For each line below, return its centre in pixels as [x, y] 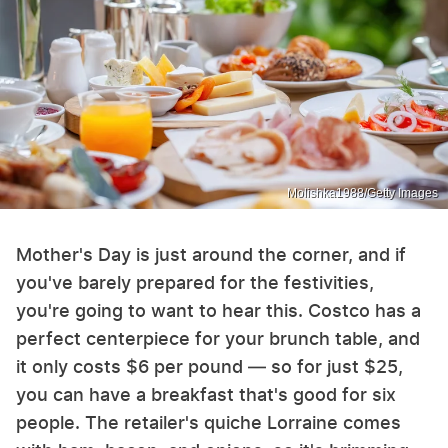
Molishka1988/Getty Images [362, 192]
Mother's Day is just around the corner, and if [211, 254]
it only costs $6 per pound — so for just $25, [209, 366]
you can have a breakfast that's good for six [206, 394]
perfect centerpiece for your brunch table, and [218, 338]
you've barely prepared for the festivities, [195, 282]
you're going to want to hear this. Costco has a [218, 310]
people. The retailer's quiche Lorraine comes [208, 422]
